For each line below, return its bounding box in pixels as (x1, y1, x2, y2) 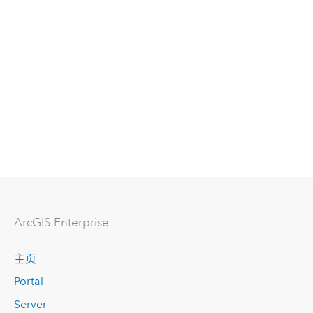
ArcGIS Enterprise (13, 214, 109, 230)
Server (13, 298, 47, 312)
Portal (13, 275, 43, 289)
